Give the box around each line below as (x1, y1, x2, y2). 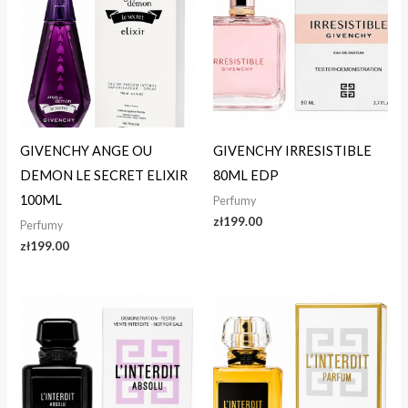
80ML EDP (213, 167, 279, 183)
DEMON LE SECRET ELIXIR (20, 167, 189, 183)
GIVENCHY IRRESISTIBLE (213, 142, 372, 158)
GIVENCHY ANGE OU (20, 142, 153, 158)
